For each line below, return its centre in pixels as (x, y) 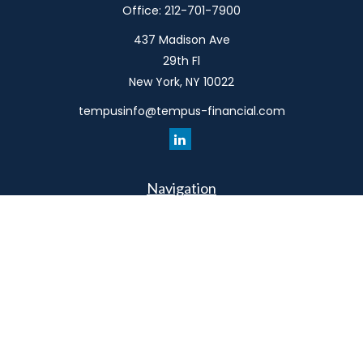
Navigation (181, 188)
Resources (181, 322)
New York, (156, 82)
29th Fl (181, 61)
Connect (181, 347)
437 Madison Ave (181, 40)
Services (181, 297)
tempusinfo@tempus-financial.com (181, 111)
